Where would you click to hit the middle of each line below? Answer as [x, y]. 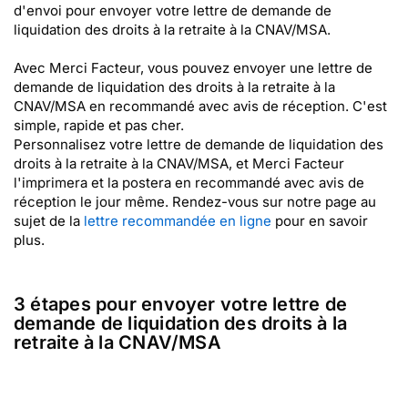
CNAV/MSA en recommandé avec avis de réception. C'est [200, 106]
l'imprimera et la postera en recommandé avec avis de [189, 183]
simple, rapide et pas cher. [99, 125]
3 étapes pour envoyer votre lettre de [181, 304]
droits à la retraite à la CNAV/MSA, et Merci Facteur [179, 163]
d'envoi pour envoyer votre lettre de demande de [173, 10]
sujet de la [49, 221]
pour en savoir [320, 221]
